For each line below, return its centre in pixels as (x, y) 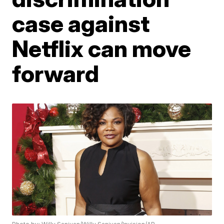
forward (56, 73)
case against (81, 23)
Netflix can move (102, 48)
